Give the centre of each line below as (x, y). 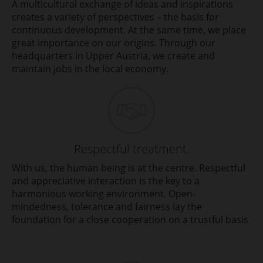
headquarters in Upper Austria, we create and (113, 55)
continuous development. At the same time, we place (129, 30)
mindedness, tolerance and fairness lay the (107, 206)
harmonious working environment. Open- (104, 193)
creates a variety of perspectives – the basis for (115, 17)
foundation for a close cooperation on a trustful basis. (131, 219)
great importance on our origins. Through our (114, 43)
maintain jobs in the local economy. (91, 68)
